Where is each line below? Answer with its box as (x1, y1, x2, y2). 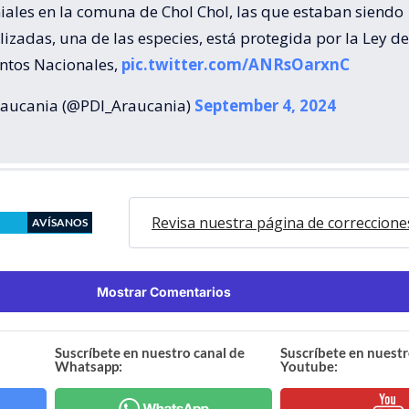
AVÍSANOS (32, 215, 88, 229)
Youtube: (279, 357, 338, 374)
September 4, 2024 (194, 94, 336, 116)
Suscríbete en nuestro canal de (55, 343, 246, 361)
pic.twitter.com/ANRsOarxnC (121, 53, 350, 75)
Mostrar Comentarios (96, 283, 231, 299)
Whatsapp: (55, 357, 123, 374)
